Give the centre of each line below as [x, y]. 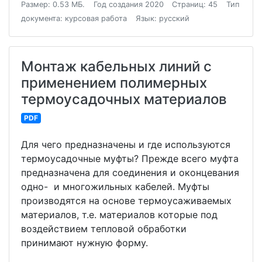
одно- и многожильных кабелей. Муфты [115, 187]
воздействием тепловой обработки [104, 229]
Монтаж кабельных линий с [116, 66]
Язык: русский [162, 18]
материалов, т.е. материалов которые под [119, 215]
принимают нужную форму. [85, 243]
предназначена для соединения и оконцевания [130, 173]
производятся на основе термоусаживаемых [126, 201]
